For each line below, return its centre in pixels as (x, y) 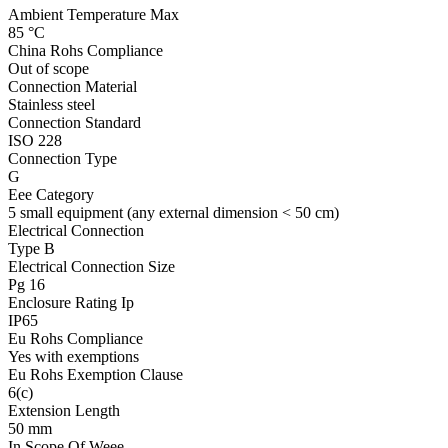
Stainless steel (51, 104)
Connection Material (72, 86)
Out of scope (48, 68)
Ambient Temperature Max (93, 14)
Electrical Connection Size (91, 266)
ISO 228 (35, 140)
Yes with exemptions (73, 356)
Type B (31, 248)
